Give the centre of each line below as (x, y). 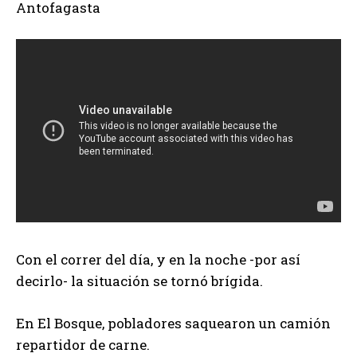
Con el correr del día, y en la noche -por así (158, 259)
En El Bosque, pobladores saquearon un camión (173, 323)
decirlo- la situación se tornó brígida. (139, 280)
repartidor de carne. (83, 344)
